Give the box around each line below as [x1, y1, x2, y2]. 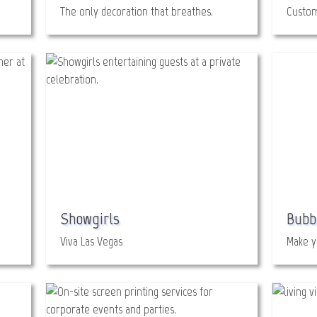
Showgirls [60, 208, 120, 229]
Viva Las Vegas [60, 234, 122, 249]
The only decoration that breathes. [60, 4, 213, 19]
